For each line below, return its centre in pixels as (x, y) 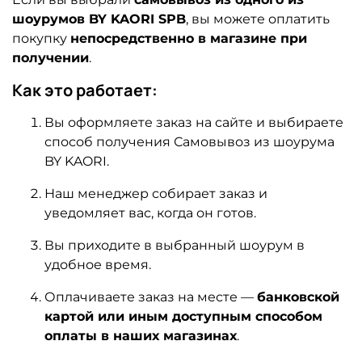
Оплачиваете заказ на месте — (151, 297)
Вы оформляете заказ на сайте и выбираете (194, 122)
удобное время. (98, 264)
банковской (298, 297)
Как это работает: (85, 90)
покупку (41, 38)
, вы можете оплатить (258, 19)
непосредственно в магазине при (189, 38)
